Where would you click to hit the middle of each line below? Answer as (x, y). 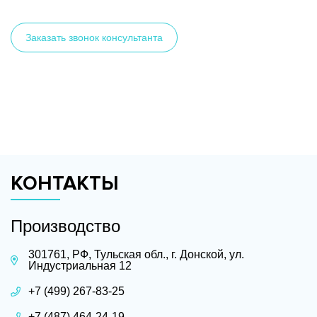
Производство (65, 226)
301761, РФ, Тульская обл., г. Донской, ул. (136, 255)
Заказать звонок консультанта (94, 38)
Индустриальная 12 (80, 266)
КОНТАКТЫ (65, 184)
